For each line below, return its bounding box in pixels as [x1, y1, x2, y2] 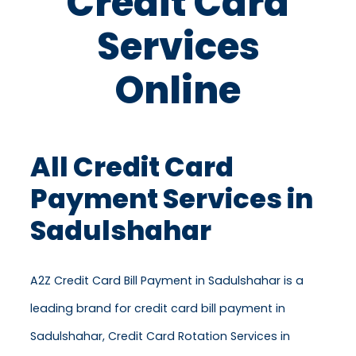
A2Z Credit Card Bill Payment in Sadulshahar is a [30, 273, 304, 289]
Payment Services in [30, 180, 313, 219]
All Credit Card [30, 149, 234, 187]
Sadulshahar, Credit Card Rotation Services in [30, 328, 290, 345]
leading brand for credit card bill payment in [30, 300, 285, 317]
